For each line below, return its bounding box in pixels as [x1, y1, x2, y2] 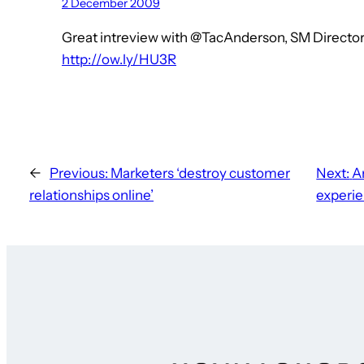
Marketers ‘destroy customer [110, 165, 290, 182]
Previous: [50, 165, 108, 182]
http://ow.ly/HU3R [62, 51, 176, 68]
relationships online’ [29, 187, 154, 204]
